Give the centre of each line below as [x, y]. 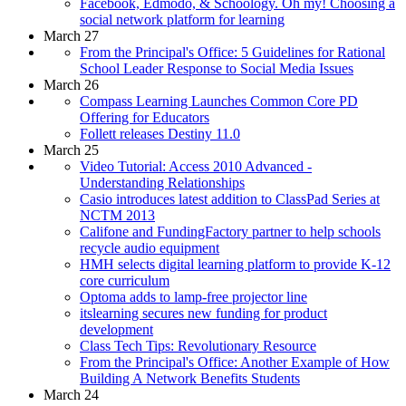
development [116, 329]
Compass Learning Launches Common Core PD [219, 101]
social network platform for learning [182, 19]
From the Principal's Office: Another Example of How [235, 362]
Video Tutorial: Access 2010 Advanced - [196, 166]
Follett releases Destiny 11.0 [160, 133]
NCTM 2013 [117, 215]
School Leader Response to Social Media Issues [217, 68]
